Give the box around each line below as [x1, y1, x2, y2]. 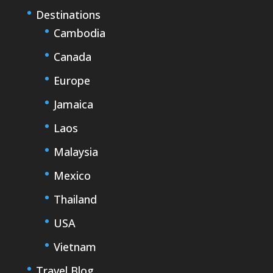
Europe [53, 73, 90, 88]
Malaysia [53, 144, 98, 159]
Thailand [53, 191, 97, 207]
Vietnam [53, 239, 96, 254]
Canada [53, 49, 91, 64]
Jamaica [53, 96, 93, 112]
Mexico [53, 168, 91, 183]
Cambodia [53, 25, 105, 40]
